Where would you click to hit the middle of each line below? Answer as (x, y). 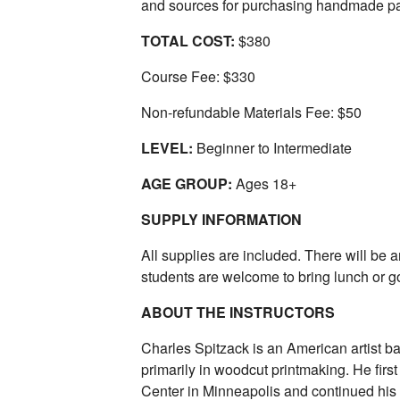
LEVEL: (167, 148)
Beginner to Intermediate (272, 148)
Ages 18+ (264, 184)
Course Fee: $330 (198, 77)
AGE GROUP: (187, 184)
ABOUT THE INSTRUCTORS (238, 312)
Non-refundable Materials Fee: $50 (251, 112)
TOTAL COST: (188, 41)
